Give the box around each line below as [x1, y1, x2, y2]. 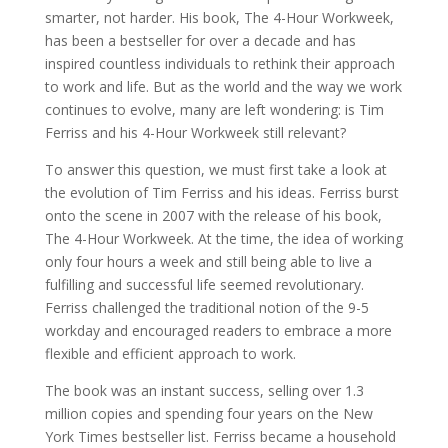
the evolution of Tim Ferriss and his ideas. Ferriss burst [44, 183, 399, 202]
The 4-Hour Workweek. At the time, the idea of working [44, 229, 403, 248]
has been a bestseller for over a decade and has [44, 31, 356, 50]
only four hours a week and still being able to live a [44, 252, 372, 271]
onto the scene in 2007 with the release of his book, [44, 206, 382, 225]
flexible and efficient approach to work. [44, 344, 296, 363]
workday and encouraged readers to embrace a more [44, 321, 392, 340]
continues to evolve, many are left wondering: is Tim [44, 100, 384, 119]
